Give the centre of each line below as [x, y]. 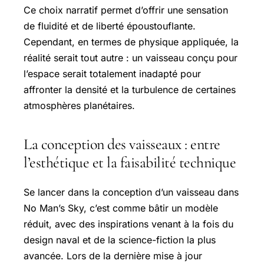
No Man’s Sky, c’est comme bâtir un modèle [121, 208]
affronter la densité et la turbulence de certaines [130, 89]
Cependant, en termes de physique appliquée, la [131, 42]
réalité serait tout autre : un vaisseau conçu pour [131, 57]
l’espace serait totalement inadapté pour [112, 73]
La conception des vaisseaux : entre [122, 144]
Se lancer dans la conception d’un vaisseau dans [131, 192]
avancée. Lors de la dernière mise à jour [113, 255]
